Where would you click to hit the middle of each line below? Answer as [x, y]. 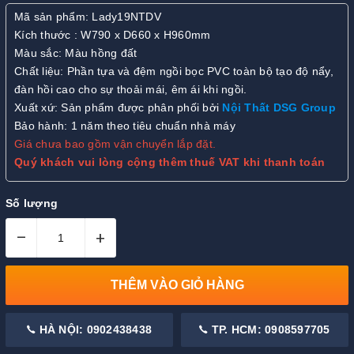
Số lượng [32, 203]
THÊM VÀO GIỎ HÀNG [177, 285]
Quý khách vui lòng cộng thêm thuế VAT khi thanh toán [169, 162]
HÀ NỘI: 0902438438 [94, 329]
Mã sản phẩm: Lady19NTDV [88, 17]
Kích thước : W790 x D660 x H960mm [113, 35]
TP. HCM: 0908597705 [269, 329]
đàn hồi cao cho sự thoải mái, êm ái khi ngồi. [131, 90]
